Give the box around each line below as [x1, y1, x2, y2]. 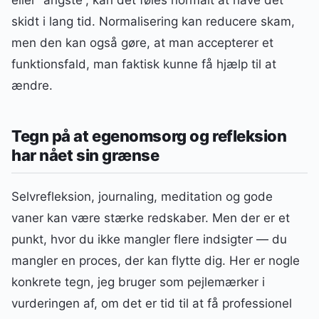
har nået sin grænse [11, 145, 159, 164]
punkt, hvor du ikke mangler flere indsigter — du [11, 231, 287, 246]
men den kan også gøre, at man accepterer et [11, 36, 273, 51]
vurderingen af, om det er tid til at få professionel [11, 296, 292, 310]
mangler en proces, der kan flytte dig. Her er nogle [11, 253, 300, 268]
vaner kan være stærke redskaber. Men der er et [11, 210, 290, 225]
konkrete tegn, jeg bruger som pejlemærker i [11, 274, 265, 289]
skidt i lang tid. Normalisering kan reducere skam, [11, 14, 295, 29]
